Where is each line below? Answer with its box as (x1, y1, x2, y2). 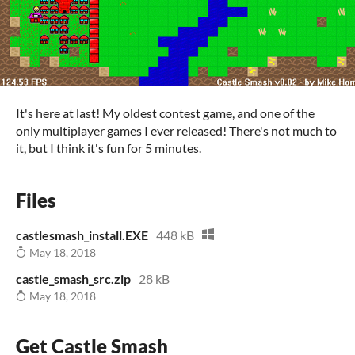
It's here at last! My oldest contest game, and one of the (16, 105, 315, 120)
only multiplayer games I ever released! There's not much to (16, 123, 337, 138)
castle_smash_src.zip (16, 270, 131, 286)
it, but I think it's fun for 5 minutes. (16, 140, 201, 155)
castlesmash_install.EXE (16, 227, 148, 242)
